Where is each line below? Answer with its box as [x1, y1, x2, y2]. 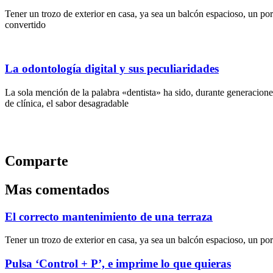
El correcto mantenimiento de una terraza [5, 210, 213, 223]
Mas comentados [5, 181, 109, 197]
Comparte [5, 152, 68, 169]
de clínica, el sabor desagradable [5, 97, 129, 108]
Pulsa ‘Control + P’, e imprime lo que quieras [5, 257, 231, 271]
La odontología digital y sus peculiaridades [5, 62, 219, 76]
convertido [5, 19, 46, 30]
